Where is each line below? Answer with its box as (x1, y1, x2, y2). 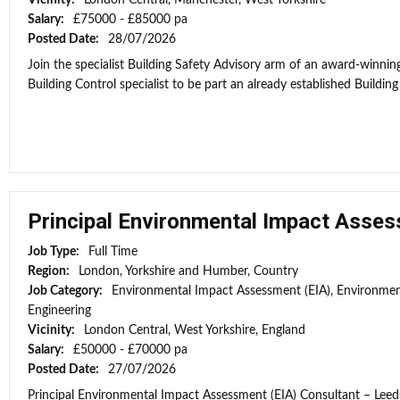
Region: (28, 265, 72, 278)
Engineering (28, 304, 91, 317)
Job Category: (28, 285, 105, 297)
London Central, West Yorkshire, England (84, 324, 305, 337)
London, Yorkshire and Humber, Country (79, 265, 298, 278)
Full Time (88, 246, 137, 258)
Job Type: (28, 246, 82, 258)
